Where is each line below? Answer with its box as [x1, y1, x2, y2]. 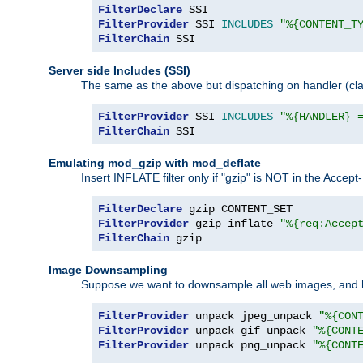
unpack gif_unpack [189, 323, 312, 337]
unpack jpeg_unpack [189, 309, 318, 322]
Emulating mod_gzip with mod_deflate [49, 156, 261, 169]
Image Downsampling [49, 263, 168, 276]
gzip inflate [189, 216, 280, 230]
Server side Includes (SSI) [49, 63, 190, 77]
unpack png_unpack [189, 338, 312, 352]
